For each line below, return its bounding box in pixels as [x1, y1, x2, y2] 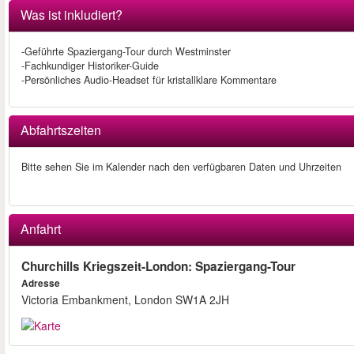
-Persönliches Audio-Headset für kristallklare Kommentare [21, 73, 277, 88]
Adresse [21, 277, 60, 291]
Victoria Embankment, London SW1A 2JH [21, 292, 229, 308]
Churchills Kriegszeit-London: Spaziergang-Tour [21, 258, 296, 276]
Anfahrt [21, 220, 61, 239]
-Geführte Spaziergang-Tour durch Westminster [21, 44, 231, 59]
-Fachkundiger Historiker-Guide [21, 58, 159, 73]
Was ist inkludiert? [21, 6, 122, 24]
